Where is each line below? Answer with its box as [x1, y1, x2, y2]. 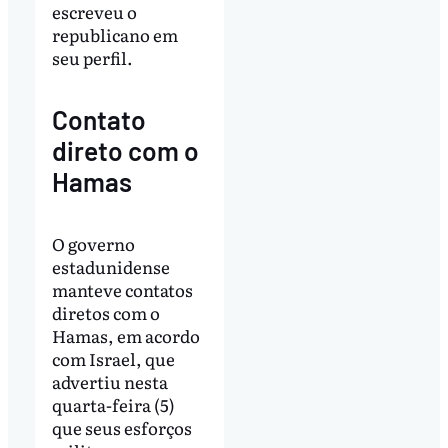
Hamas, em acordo [51, 322, 200, 348]
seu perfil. [51, 44, 133, 70]
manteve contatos [51, 276, 193, 302]
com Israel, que [51, 345, 175, 371]
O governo [51, 230, 135, 256]
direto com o [51, 134, 199, 166]
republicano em [51, 21, 178, 47]
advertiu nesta [51, 368, 168, 394]
